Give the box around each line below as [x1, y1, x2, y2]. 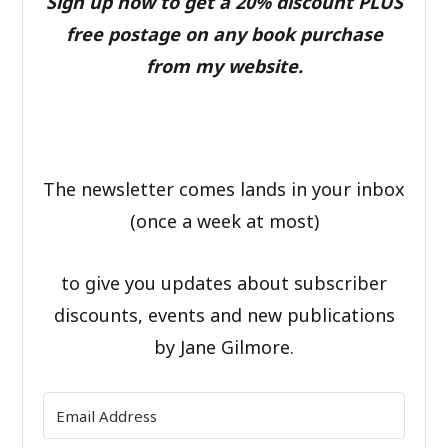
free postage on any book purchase [65, 21, 383, 46]
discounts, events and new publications [53, 302, 395, 327]
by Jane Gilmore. [154, 334, 294, 359]
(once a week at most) [129, 208, 319, 233]
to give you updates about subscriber [61, 270, 387, 295]
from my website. [145, 53, 303, 78]
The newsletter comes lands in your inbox [43, 176, 405, 201]
